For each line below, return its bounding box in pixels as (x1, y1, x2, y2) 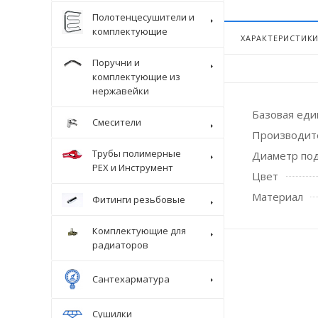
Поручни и (92, 56, 140, 69)
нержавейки (92, 84, 149, 97)
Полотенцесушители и (92, 11, 194, 23)
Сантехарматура (92, 273, 170, 286)
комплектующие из (92, 70, 180, 83)
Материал (252, 189, 303, 204)
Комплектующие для (92, 224, 186, 237)
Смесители (92, 116, 141, 129)
